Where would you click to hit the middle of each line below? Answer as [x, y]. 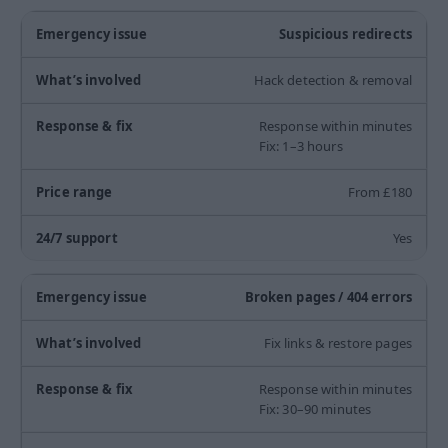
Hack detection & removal [332, 80]
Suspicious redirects [345, 34]
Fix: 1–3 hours [300, 146]
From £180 [379, 192]
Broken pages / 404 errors [328, 297]
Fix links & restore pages [337, 343]
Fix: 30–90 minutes [315, 409]
